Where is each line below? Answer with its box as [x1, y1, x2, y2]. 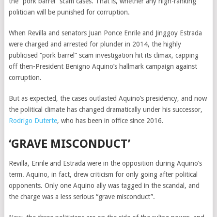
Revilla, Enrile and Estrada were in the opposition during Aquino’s [8, 159, 202, 167]
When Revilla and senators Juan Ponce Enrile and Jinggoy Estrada [8, 29, 202, 37]
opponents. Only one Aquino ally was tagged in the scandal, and [8, 182, 200, 189]
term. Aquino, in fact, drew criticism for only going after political [8, 170, 198, 178]
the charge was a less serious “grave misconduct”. [8, 193, 155, 201]
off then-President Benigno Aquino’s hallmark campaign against [8, 62, 197, 70]
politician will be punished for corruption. [8, 8, 130, 16]
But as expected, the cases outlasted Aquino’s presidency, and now [8, 94, 207, 102]
